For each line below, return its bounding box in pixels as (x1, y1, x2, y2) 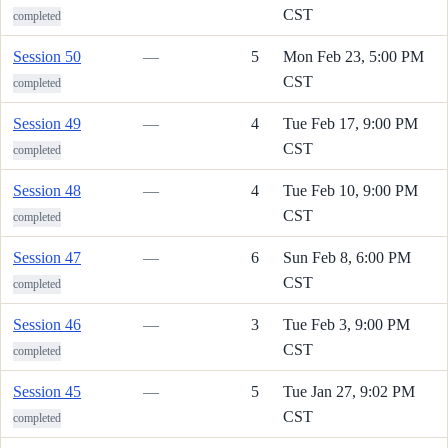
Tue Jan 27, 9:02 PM (283, 382, 415, 400)
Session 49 (13, 114, 81, 132)
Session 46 (13, 315, 81, 333)
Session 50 (13, 47, 81, 65)
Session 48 (13, 181, 81, 199)
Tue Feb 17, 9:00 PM (283, 114, 418, 132)
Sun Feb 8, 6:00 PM (283, 248, 411, 266)
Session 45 (13, 382, 81, 400)
